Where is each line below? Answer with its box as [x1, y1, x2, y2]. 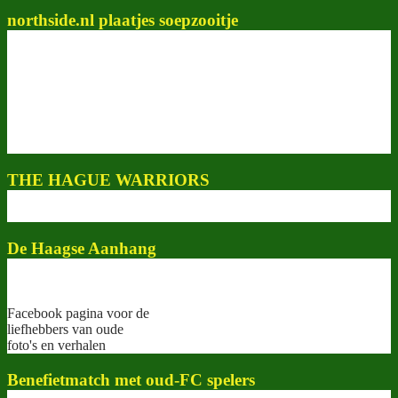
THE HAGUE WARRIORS [7, 170, 210, 189]
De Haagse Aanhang [7, 239, 156, 259]
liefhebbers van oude [7, 321, 123, 337]
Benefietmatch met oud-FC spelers [7, 370, 255, 389]
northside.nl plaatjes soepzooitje [7, 11, 238, 30]
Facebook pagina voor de [7, 305, 149, 321]
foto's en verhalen [7, 337, 106, 353]
